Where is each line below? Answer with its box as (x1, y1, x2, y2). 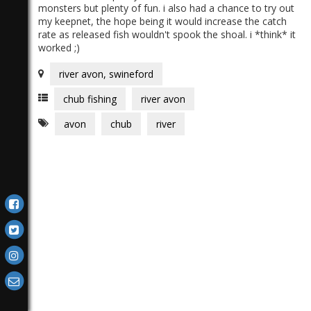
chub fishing (63, 92, 117, 106)
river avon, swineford (59, 67, 153, 81)
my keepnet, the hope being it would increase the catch (38, 14, 287, 28)
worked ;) (38, 40, 80, 54)
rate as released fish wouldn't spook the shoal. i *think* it (38, 27, 296, 41)
